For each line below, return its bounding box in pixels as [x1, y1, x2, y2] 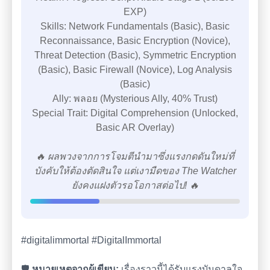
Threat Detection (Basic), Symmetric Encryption [34, 50, 236, 60]
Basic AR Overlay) [96, 122, 174, 133]
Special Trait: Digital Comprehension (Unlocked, [32, 108, 238, 118]
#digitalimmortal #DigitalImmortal [21, 235, 162, 245]
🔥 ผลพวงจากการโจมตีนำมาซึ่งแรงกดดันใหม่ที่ [36, 151, 234, 162]
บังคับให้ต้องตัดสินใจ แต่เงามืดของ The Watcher [34, 166, 236, 176]
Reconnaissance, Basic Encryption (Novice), [40, 36, 230, 46]
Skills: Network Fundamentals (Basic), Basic [40, 21, 230, 31]
